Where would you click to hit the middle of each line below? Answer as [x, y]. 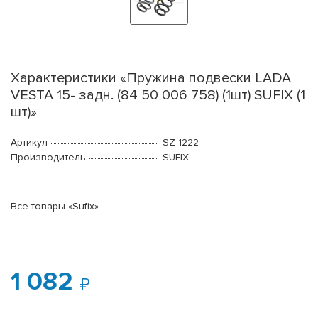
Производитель [48, 158]
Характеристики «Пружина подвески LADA [151, 78]
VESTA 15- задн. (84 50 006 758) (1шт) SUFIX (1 [158, 95]
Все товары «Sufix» [55, 207]
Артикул [29, 143]
